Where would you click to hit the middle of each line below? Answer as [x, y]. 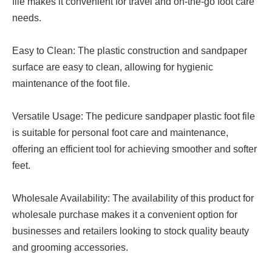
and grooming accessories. [70, 247]
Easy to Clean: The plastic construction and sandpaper [130, 51]
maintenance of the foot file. [71, 83]
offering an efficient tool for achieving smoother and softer [134, 149]
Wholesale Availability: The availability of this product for [133, 198]
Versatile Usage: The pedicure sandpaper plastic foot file [134, 116]
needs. [27, 18]
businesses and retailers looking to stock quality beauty [131, 231]
